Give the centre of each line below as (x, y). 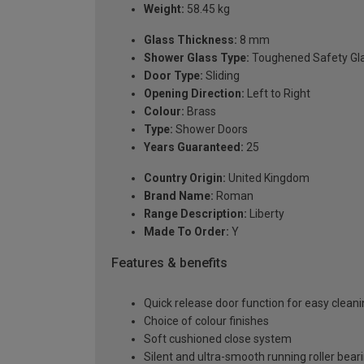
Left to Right (277, 93)
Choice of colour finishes (206, 321)
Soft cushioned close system (218, 339)
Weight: (164, 9)
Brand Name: (179, 195)
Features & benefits (169, 262)
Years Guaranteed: (194, 147)
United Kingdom (268, 178)
